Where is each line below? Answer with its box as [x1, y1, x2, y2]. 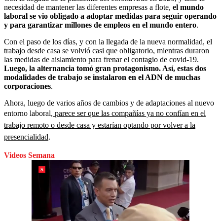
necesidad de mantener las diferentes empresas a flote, [4, 2, 173, 11]
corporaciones [4, 81, 51, 90]
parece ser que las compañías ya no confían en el [53, 109, 206, 117]
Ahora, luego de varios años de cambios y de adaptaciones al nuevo [4, 98, 214, 107]
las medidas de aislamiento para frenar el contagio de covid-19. [4, 55, 199, 64]
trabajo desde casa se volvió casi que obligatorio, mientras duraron [4, 46, 209, 55]
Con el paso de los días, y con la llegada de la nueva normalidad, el [4, 37, 212, 46]
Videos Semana [4, 150, 55, 159]
